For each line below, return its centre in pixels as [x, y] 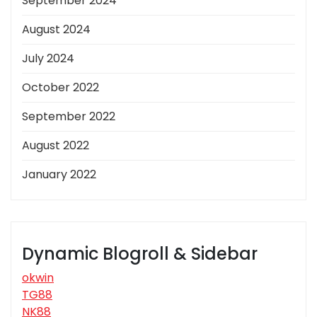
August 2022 [56, 146]
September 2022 [69, 117]
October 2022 [60, 88]
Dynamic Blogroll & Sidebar [140, 254]
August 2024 [56, 30]
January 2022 [59, 175]
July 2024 [48, 59]
